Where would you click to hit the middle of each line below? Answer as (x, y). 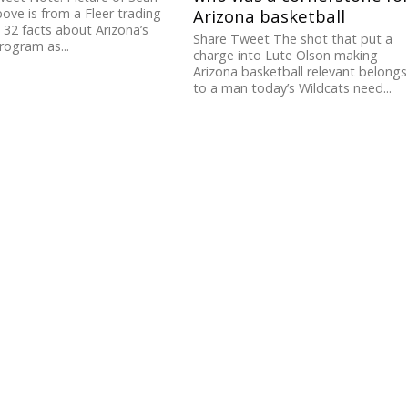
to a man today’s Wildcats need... (293, 88)
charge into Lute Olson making (286, 56)
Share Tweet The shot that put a (293, 39)
